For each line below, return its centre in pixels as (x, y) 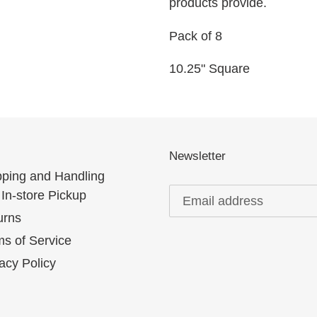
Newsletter (197, 156)
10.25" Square (209, 69)
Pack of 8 (196, 36)
